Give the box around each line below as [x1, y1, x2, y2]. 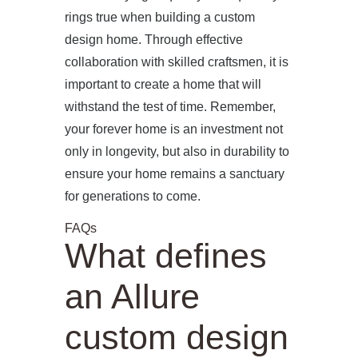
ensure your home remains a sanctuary [64, 166, 284, 181]
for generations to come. [64, 189, 201, 203]
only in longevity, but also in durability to [64, 144, 289, 158]
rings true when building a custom [64, 10, 255, 24]
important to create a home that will [64, 77, 261, 91]
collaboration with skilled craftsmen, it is [64, 54, 288, 69]
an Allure [64, 276, 200, 316]
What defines [64, 236, 267, 275]
